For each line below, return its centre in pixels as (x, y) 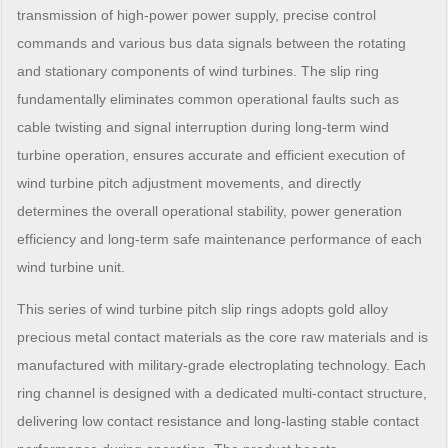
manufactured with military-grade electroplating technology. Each (222, 365)
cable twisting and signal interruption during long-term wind (203, 127)
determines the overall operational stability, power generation (210, 211)
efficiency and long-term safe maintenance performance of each (220, 239)
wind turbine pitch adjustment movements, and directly (189, 183)
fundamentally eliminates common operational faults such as (208, 99)
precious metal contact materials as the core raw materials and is (223, 337)
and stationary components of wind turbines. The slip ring (198, 71)
